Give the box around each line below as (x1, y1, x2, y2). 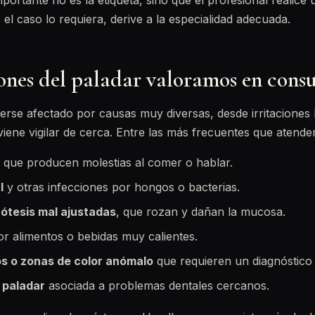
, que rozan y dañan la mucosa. (116, 205, 285, 219)
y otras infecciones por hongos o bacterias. (4, 180, 240, 194)
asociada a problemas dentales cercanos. (45, 278, 269, 292)
